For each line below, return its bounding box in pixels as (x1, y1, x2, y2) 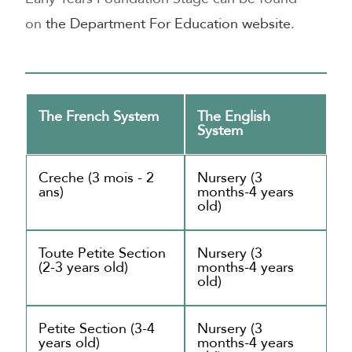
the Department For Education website (46, 13, 291, 34)
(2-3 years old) (38, 257, 128, 277)
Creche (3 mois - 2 (38, 167, 154, 188)
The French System (38, 106, 159, 126)
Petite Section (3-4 (38, 318, 155, 339)
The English (196, 106, 270, 126)
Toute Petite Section (38, 243, 166, 263)
